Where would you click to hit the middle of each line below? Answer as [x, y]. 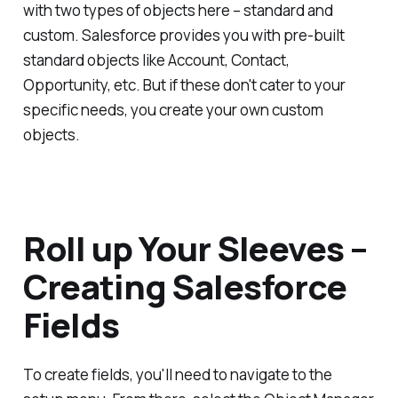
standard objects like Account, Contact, [156, 60]
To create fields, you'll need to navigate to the [177, 374]
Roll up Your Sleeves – [195, 248]
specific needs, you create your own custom [173, 110]
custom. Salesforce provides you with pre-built [183, 36]
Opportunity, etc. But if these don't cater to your [184, 85]
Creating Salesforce [184, 287]
